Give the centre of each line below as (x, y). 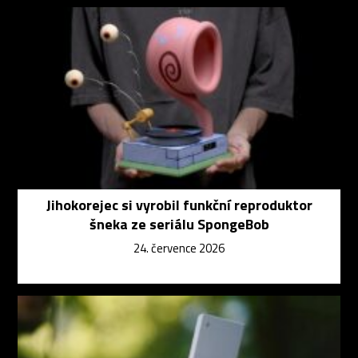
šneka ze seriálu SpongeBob (179, 224)
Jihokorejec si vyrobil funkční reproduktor (179, 205)
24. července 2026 (179, 248)
